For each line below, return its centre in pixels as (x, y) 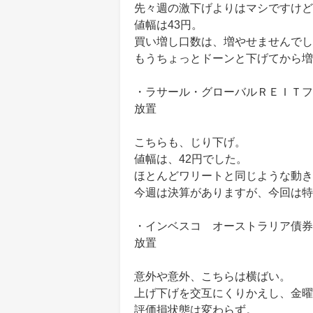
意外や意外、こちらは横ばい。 (212, 276)
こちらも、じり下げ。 (190, 142)
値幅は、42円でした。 (191, 159)
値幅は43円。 (168, 25)
